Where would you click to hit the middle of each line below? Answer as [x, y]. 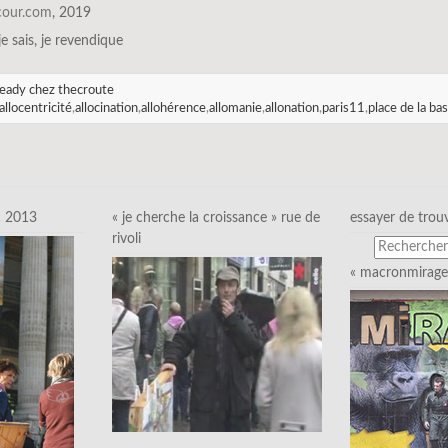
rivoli [126, 238]
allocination [106, 107]
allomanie [235, 107]
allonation [291, 107]
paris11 [343, 107]
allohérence [173, 107]
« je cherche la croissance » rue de [216, 217]
